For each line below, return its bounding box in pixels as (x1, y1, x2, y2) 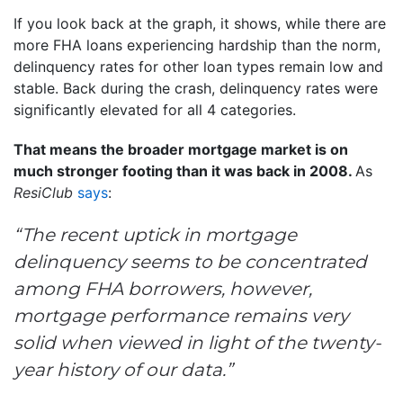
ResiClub (13, 183, 73, 201)
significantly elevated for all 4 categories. (13, 100, 296, 119)
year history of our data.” (13, 358, 233, 381)
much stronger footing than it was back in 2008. (13, 161, 355, 180)
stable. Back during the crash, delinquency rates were (13, 78, 378, 97)
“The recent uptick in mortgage (13, 223, 297, 246)
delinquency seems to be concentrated (13, 250, 367, 273)
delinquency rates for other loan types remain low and (13, 57, 383, 76)
